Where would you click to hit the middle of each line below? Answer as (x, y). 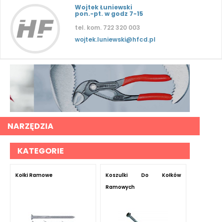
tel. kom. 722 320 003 (108, 28)
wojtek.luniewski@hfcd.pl (115, 39)
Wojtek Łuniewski (104, 7)
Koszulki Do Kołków (143, 175)
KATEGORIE (41, 151)
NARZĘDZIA (30, 126)
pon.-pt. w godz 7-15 (109, 14)
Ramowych (120, 187)
